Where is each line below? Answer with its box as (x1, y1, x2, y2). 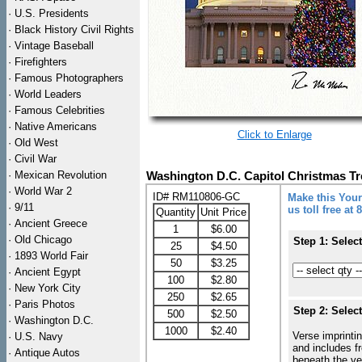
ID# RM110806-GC (153, 191, 240, 203)
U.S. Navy (15, 330, 63, 343)
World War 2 (15, 185, 72, 197)
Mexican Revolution (15, 169, 107, 181)
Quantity (156, 206, 196, 218)
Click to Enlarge (237, 128, 312, 141)
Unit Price (200, 206, 246, 218)
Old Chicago (15, 234, 72, 246)
